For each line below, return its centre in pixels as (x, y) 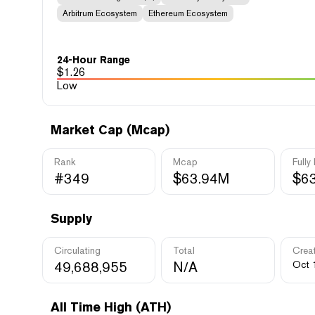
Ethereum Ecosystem (188, 13)
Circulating (77, 250)
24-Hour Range (94, 60)
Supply (71, 218)
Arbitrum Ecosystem (100, 13)
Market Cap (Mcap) (110, 130)
